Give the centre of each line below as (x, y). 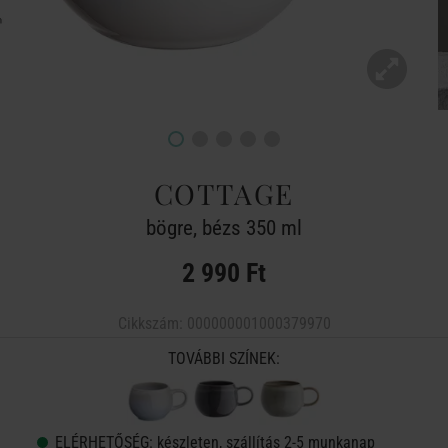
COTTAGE (224, 193)
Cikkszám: (152, 323)
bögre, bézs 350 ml (224, 228)
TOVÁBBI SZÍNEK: (224, 358)
